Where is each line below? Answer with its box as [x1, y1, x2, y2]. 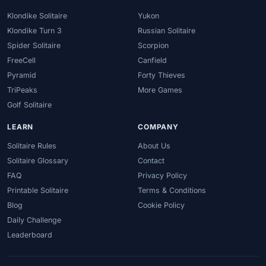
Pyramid [7, 70, 36, 80]
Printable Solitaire [7, 186, 68, 195]
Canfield [138, 55, 167, 65]
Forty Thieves [138, 70, 185, 80]
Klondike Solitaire [7, 11, 67, 20]
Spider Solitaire [7, 40, 61, 50]
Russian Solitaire [138, 26, 195, 35]
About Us [138, 141, 170, 151]
